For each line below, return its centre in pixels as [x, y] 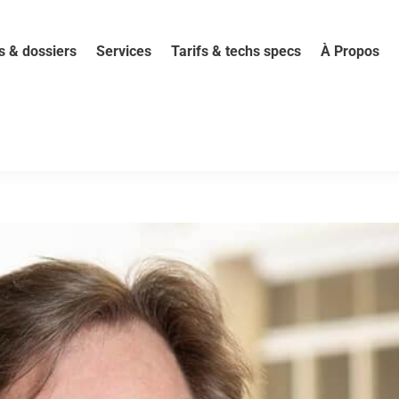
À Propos [350, 51]
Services [123, 51]
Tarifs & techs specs [236, 51]
